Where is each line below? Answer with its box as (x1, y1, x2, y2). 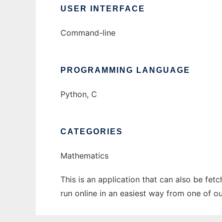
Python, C (60, 89, 97, 100)
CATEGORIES (60, 127, 123, 136)
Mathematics (60, 151, 109, 161)
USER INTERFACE (60, 4, 145, 13)
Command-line (60, 28, 115, 38)
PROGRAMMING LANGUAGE (60, 66, 190, 75)
